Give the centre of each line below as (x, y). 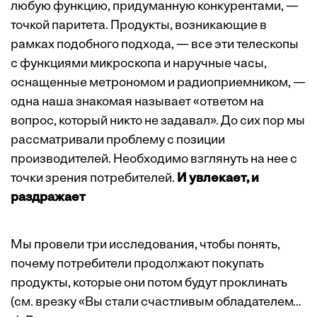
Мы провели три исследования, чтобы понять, (145, 245)
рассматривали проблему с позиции (118, 140)
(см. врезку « (48, 302)
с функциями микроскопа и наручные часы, (139, 64)
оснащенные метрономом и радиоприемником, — (158, 83)
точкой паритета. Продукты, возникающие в (139, 26)
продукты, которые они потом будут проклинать (149, 283)
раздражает (48, 198)
